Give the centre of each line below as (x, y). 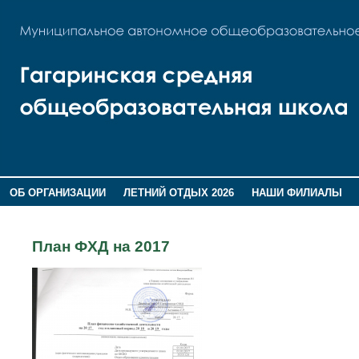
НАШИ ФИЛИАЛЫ (297, 193)
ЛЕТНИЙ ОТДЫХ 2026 (178, 193)
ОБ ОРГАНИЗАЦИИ (57, 193)
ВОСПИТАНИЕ (45, 214)
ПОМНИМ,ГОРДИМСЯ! (154, 214)
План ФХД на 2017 (101, 246)
